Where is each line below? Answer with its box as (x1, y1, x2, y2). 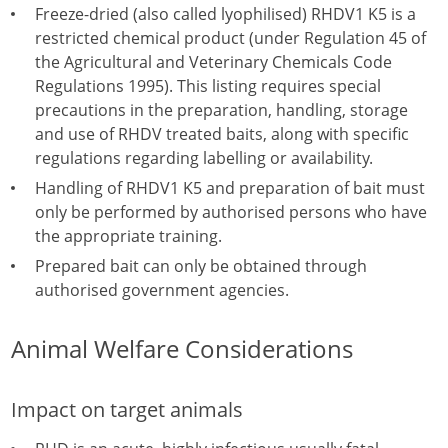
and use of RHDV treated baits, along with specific (35, 123, 409, 145)
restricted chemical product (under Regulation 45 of (35, 27, 426, 49)
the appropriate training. (35, 225, 222, 247)
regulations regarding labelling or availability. (35, 147, 373, 169)
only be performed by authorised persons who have (35, 201, 427, 223)
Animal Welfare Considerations (11, 332, 353, 365)
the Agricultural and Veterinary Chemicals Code (35, 51, 392, 73)
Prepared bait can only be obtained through (35, 255, 367, 277)
